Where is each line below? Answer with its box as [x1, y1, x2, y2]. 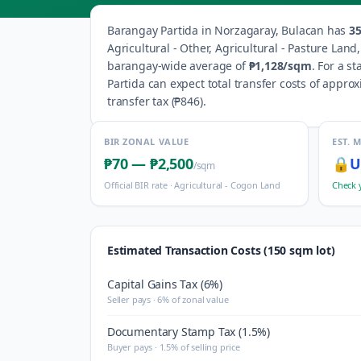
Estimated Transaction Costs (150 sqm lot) [107, 243, 335, 258]
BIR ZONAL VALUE [104, 135, 189, 147]
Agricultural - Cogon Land [174, 179, 280, 191]
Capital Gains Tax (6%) [107, 276, 223, 292]
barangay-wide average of [107, 58, 246, 73]
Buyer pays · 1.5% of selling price [107, 341, 240, 353]
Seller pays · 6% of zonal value [107, 293, 229, 305]
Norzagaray [214, 23, 276, 38]
